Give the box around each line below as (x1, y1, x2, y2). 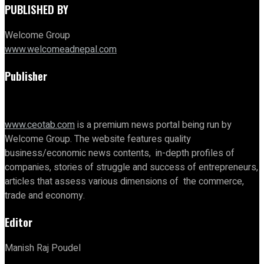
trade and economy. (5, 189, 85, 203)
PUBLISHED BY (5, 1, 68, 18)
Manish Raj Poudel (5, 240, 81, 255)
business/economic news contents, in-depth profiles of (5, 146, 235, 161)
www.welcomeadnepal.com (5, 42, 117, 57)
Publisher (5, 67, 47, 84)
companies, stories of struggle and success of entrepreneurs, (5, 160, 258, 175)
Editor (5, 214, 32, 230)
